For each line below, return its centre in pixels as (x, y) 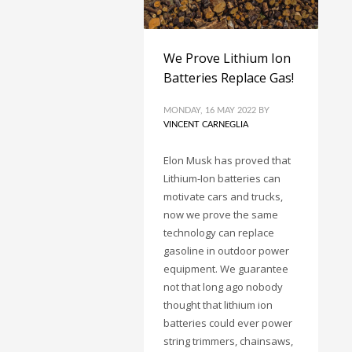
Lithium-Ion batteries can (222, 178)
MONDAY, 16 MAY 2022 (210, 110)
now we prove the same (221, 214)
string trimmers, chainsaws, (228, 341)
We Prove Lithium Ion (227, 58)
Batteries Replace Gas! (229, 77)
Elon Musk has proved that (227, 160)
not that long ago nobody (223, 286)
